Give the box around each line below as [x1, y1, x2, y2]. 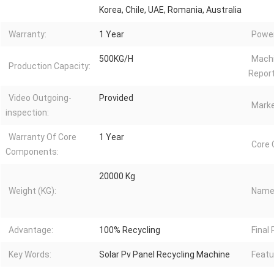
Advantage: [9, 225, 53, 235]
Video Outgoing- [9, 93, 72, 103]
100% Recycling [99, 225, 160, 235]
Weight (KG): [9, 186, 56, 196]
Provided [99, 93, 133, 103]
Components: [6, 147, 59, 157]
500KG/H [99, 54, 133, 64]
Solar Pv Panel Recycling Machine [99, 250, 230, 260]
